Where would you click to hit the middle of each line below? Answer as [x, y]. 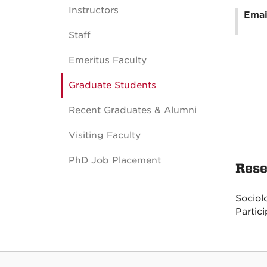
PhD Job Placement [115, 160]
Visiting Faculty [105, 135]
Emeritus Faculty [108, 60]
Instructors [94, 10]
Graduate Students [112, 85]
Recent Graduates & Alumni [133, 110]
